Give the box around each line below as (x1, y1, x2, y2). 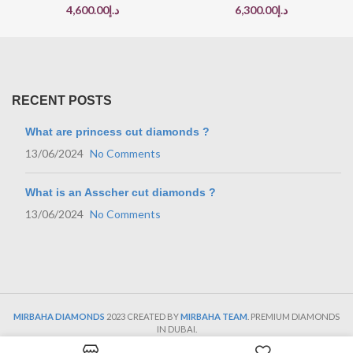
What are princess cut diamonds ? (25, 125, 210, 139)
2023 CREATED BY (106, 311, 180, 322)
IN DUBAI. (156, 324, 197, 335)
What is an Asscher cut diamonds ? (25, 186, 216, 199)
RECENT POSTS (12, 94, 112, 108)
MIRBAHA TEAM (180, 311, 247, 322)
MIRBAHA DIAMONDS (13, 311, 105, 322)
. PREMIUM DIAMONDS (247, 311, 340, 322)
